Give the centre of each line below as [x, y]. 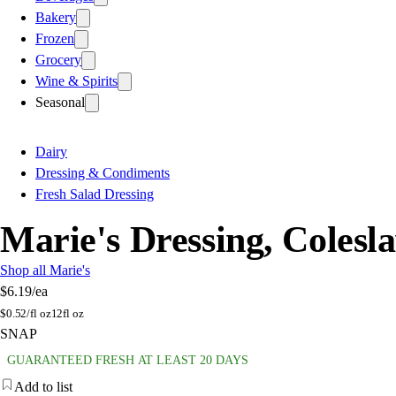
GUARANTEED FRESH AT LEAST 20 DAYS [128, 360]
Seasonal [60, 102]
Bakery [56, 17]
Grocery [58, 59]
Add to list [43, 386]
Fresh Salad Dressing [95, 194]
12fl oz [67, 313]
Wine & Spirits [76, 80]
